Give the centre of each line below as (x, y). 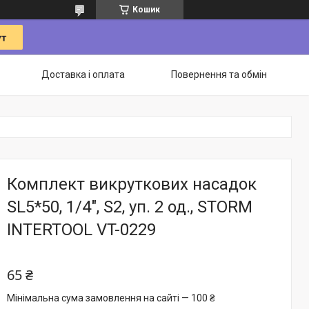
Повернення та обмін (219, 74)
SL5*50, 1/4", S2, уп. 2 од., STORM (130, 207)
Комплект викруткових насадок (132, 184)
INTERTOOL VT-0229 (81, 230)
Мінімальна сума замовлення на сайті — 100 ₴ (111, 298)
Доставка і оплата (83, 74)
